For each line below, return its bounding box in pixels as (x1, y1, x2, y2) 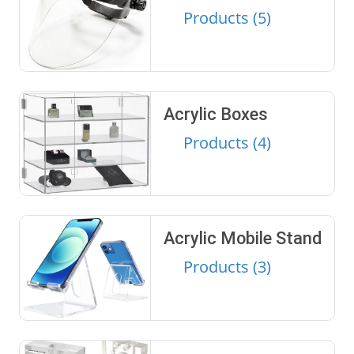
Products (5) (183, 6, 271, 28)
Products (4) (183, 131, 271, 153)
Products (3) (183, 256, 271, 278)
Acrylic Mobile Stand (163, 228, 322, 249)
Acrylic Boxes (163, 104, 268, 124)
